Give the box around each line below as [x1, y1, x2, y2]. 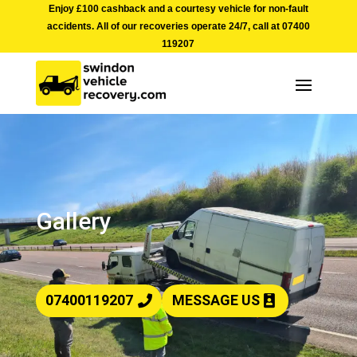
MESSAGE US [171, 292, 260, 309]
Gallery [35, 207, 112, 236]
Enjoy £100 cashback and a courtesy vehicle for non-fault [48, 3, 308, 14]
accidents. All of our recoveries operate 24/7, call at [46, 21, 282, 32]
